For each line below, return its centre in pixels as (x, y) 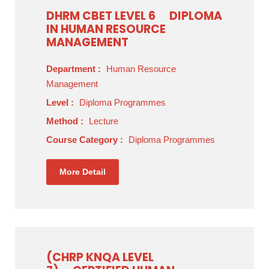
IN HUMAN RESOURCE (106, 29)
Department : (75, 69)
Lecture (104, 121)
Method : (66, 121)
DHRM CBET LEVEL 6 (101, 16)
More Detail (83, 172)
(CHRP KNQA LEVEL (100, 257)
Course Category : (86, 140)
